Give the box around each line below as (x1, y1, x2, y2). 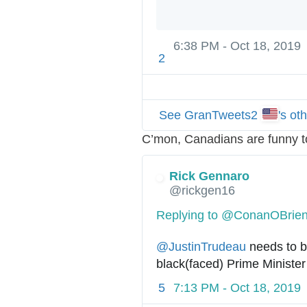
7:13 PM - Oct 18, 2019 (173, 281, 301, 295)
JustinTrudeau (169, 239, 246, 254)
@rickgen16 (169, 183, 235, 197)
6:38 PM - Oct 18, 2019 (173, 38, 301, 53)
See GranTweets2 (159, 108, 261, 122)
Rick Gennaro (169, 169, 249, 183)
